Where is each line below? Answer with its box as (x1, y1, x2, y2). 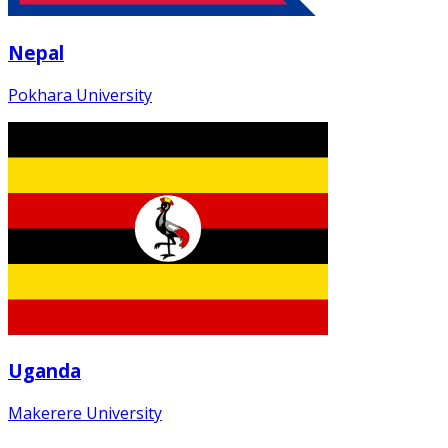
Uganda (8, 358, 81, 384)
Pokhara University (8, 83, 152, 106)
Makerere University (8, 402, 162, 425)
